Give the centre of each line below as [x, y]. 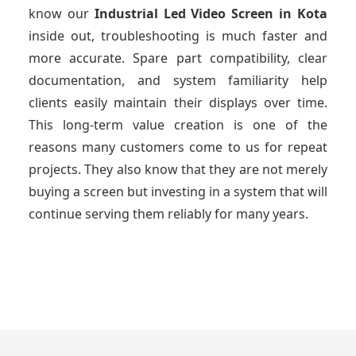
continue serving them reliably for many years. [168, 214]
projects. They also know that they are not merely [178, 170]
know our [62, 14]
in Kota [304, 14]
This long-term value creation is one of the [178, 125]
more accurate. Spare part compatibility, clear [178, 58]
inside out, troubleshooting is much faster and [178, 36]
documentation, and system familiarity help [178, 81]
